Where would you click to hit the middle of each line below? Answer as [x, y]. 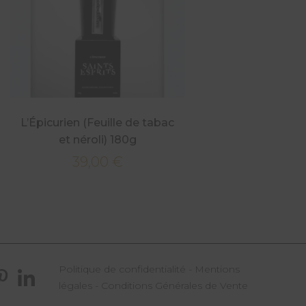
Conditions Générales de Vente [175, 286]
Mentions [217, 269]
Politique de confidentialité [122, 269]
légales [75, 286]
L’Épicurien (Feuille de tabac [98, 122]
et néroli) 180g [97, 139]
